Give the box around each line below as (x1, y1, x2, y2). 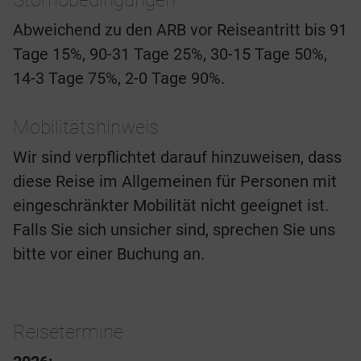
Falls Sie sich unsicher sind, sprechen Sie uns (13, 220, 335, 240)
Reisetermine (13, 321, 123, 344)
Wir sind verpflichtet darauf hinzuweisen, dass (13, 147, 342, 168)
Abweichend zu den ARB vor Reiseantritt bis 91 (13, 20, 347, 40)
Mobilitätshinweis (13, 116, 159, 139)
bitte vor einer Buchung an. (13, 244, 205, 264)
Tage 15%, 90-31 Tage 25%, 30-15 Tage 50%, (13, 44, 327, 64)
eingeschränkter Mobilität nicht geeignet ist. (13, 196, 329, 216)
